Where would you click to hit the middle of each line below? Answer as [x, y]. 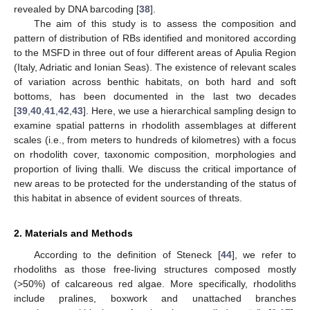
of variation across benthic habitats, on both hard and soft [155, 81]
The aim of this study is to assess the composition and [165, 23]
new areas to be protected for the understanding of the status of [155, 183]
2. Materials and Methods [73, 233]
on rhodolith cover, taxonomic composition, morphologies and [155, 154]
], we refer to [264, 254]
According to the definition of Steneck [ [127, 254]
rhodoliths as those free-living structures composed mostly [155, 269]
